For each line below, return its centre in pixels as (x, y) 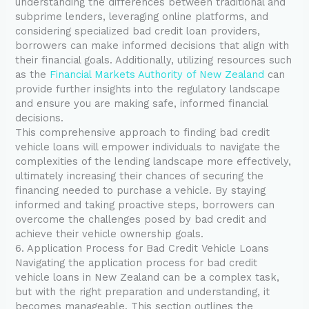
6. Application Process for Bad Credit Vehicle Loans (142, 249)
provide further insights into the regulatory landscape (148, 89)
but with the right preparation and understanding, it (143, 292)
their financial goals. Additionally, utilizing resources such (154, 60)
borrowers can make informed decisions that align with (152, 46)
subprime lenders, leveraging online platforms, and (142, 17)
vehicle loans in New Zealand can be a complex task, (148, 278)
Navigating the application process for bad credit (137, 263)
